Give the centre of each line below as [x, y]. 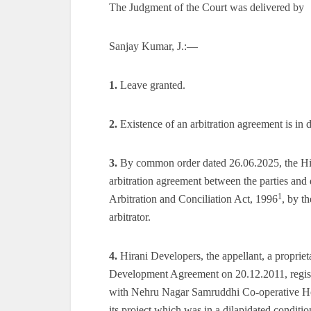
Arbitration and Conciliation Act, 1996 [193, 199]
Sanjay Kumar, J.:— [153, 46]
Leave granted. [153, 85]
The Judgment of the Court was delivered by [207, 7]
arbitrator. [130, 217]
